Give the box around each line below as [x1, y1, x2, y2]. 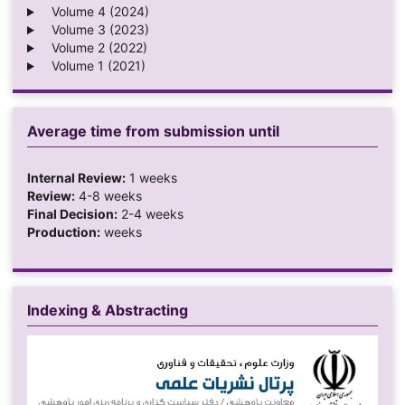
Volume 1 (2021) [40, 58, 146, 74]
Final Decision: [26, 206, 118, 222]
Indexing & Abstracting [26, 301, 188, 320]
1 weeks [125, 170, 177, 186]
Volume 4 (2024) [40, 4, 149, 20]
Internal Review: [26, 170, 126, 186]
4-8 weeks [74, 188, 142, 204]
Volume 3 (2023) [40, 22, 149, 38]
